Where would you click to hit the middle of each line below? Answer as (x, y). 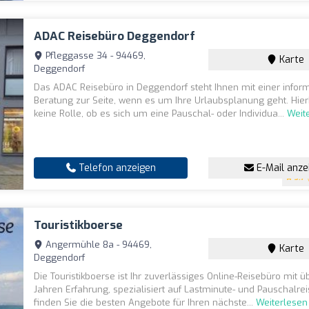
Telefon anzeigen (116, 168)
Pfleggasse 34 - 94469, (94, 56)
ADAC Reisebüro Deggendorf (115, 36)
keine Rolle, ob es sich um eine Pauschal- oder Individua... (161, 113)
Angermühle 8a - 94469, (98, 245)
